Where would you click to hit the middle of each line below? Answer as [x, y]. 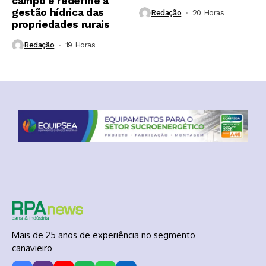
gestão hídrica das [58, 12]
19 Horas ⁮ [81, 45]
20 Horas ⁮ [209, 13]
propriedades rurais [61, 24]
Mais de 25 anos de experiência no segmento [104, 235]
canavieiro [32, 248]
